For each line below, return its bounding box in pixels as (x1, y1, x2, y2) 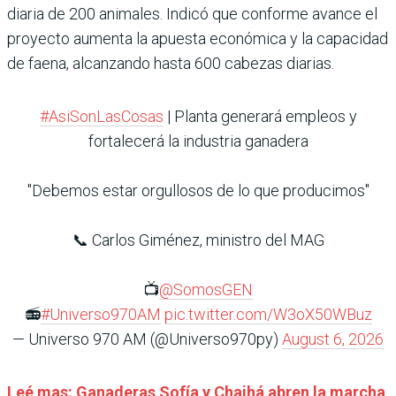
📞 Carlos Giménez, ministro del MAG (72, 231, 324, 250)
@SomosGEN (159, 280, 253, 300)
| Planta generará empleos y (163, 107, 357, 126)
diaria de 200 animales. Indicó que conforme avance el (7, 4, 377, 24)
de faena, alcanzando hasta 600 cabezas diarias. (7, 54, 334, 73)
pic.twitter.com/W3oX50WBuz (164, 305, 372, 324)
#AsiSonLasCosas (39, 107, 164, 126)
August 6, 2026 (282, 330, 384, 349)
